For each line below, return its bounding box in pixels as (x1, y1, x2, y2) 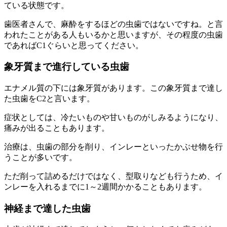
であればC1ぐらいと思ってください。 (4, 41, 143, 50)
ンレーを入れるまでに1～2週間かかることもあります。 (4, 182, 207, 191)
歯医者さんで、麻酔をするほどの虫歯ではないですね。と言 (4, 19, 223, 28)
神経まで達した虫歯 (4, 203, 91, 214)
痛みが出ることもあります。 (4, 123, 109, 132)
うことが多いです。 (4, 153, 77, 162)
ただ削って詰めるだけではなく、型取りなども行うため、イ (4, 171, 223, 180)
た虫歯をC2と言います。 (4, 94, 95, 103)
